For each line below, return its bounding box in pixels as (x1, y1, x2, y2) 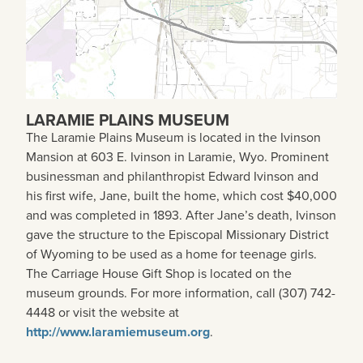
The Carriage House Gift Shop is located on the (26, 264, 292, 284)
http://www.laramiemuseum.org (26, 322, 210, 342)
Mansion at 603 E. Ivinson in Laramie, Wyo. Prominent (26, 147, 329, 167)
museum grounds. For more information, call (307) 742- (26, 284, 335, 303)
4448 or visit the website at (26, 303, 179, 322)
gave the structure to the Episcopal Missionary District (26, 225, 329, 245)
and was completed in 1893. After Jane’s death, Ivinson (26, 206, 336, 225)
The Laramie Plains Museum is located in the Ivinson (26, 128, 321, 147)
